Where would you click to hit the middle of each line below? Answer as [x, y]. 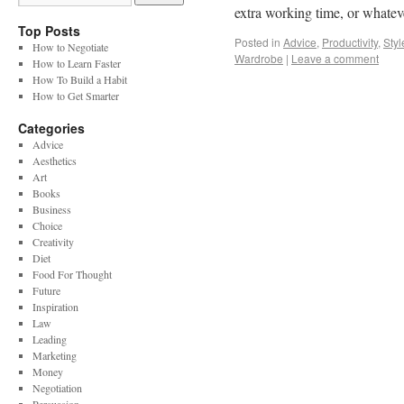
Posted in [257, 42]
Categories [51, 128]
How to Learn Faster [76, 63]
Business [51, 209]
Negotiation [57, 388]
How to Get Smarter [75, 96]
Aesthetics [54, 161]
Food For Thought [72, 274]
